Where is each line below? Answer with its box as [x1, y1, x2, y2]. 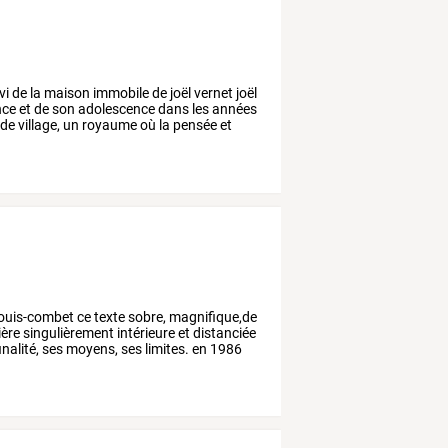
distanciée [190, 324, 257, 341]
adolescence [75, 100, 156, 117]
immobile [90, 84, 150, 101]
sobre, [125, 308, 167, 325]
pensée [170, 116, 218, 133]
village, [15, 116, 61, 133]
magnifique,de [166, 308, 258, 325]
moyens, [63, 340, 119, 357]
